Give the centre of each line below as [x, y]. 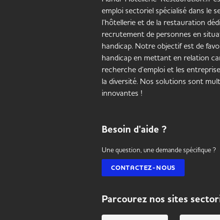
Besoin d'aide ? [134, 130]
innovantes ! [122, 93]
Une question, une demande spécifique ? [159, 150]
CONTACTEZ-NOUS [143, 168]
